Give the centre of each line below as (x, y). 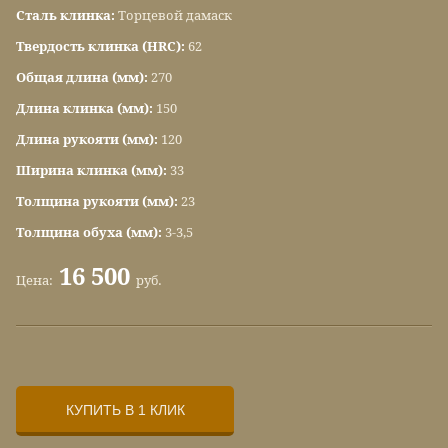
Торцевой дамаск (175, 16)
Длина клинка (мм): (86, 109)
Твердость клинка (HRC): (102, 47)
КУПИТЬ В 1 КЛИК (125, 410)
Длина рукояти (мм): (88, 140)
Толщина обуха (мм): (90, 233)
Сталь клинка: (67, 16)
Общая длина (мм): (83, 78)
